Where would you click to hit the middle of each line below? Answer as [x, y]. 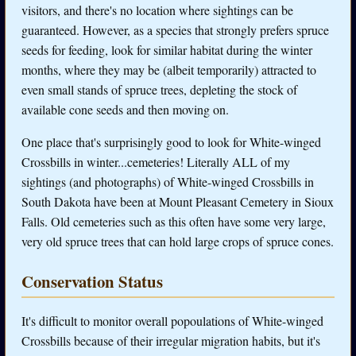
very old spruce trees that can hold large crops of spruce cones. [178, 241]
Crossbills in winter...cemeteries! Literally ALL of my [156, 161]
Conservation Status [92, 281]
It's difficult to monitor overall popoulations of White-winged [172, 321]
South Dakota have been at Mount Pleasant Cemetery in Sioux [178, 201]
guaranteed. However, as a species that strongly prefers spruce [175, 29]
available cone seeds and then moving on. [125, 109]
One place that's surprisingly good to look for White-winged [171, 141]
